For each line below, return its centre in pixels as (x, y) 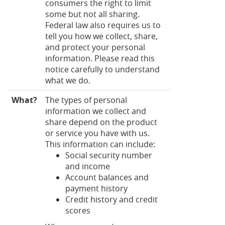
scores (78, 210)
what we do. (68, 80)
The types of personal (86, 100)
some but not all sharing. (92, 14)
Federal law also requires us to (103, 25)
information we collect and (96, 111)
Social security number (109, 155)
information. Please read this (100, 58)
